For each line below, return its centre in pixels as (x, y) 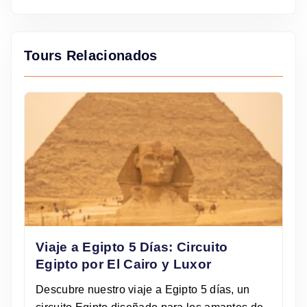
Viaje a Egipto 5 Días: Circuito (132, 247)
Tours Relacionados (91, 56)
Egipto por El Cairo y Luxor (124, 265)
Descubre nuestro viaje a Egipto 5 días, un (143, 290)
